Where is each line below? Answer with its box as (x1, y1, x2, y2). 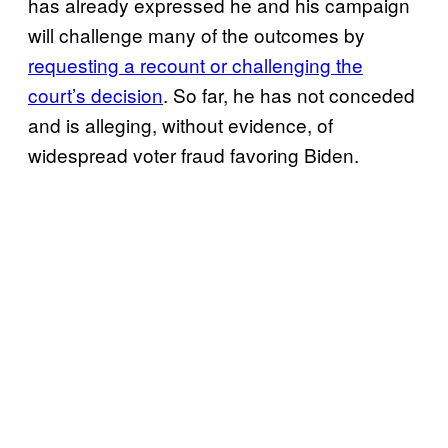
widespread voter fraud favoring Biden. (28, 140, 359, 168)
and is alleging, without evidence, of (28, 110, 333, 138)
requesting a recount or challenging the (28, 50, 363, 78)
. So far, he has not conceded (163, 80, 415, 108)
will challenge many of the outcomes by (28, 20, 365, 48)
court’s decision (28, 80, 163, 108)
